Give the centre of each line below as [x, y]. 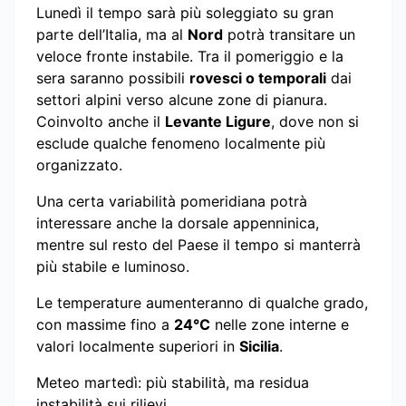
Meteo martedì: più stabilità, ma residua [173, 382]
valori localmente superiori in [138, 346]
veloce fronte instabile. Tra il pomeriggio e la [190, 56]
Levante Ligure [218, 121]
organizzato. [79, 164]
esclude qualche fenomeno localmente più [181, 143]
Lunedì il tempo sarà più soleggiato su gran [185, 12]
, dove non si [315, 121]
